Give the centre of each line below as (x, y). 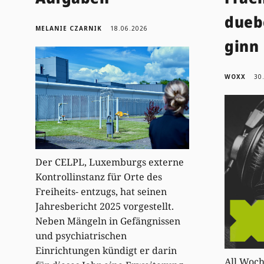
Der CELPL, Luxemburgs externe (110, 162)
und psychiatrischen (81, 235)
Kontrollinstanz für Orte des (99, 176)
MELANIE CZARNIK (69, 28)
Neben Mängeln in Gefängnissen (108, 221)
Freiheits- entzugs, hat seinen (101, 191)
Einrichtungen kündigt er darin (106, 250)
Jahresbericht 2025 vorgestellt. (105, 206)
